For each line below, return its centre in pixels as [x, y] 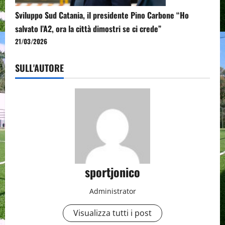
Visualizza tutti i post [113, 213]
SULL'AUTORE [39, 68]
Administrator [113, 191]
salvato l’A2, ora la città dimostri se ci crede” [88, 28]
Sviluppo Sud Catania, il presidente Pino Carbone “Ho [102, 15]
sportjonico [113, 172]
